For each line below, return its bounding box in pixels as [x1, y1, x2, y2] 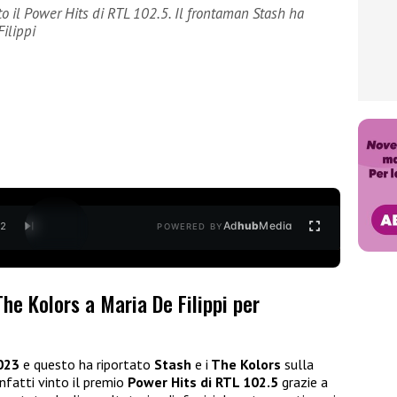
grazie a [278, 373, 328, 392]
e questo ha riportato [19, 355, 154, 374]
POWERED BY [157, 222, 223, 232]
